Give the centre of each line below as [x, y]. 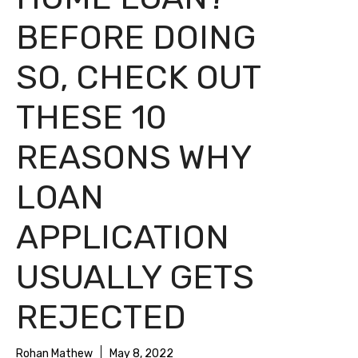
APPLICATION [123, 237]
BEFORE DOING [136, 38]
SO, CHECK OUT [138, 78]
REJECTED [101, 317]
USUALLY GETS [135, 277]
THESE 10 [91, 117]
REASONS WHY [133, 157]
